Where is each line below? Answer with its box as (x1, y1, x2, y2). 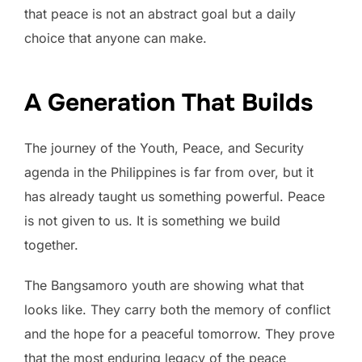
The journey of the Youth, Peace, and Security (24, 140, 304, 157)
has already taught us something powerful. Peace (24, 188, 325, 205)
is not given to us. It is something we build (24, 213, 280, 229)
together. (24, 237, 78, 254)
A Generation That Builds (24, 87, 313, 119)
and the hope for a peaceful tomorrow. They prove (24, 326, 335, 343)
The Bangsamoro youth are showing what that (24, 277, 304, 294)
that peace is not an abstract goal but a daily (24, 6, 296, 23)
